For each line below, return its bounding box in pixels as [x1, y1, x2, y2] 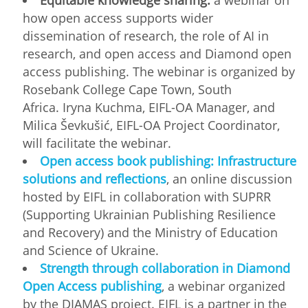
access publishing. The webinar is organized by [23, 63, 295, 80]
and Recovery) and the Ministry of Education [23, 223, 278, 241]
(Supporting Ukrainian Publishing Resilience [23, 206, 276, 223]
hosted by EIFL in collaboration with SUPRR [23, 188, 271, 205]
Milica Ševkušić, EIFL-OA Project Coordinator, [23, 116, 280, 133]
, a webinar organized [162, 277, 285, 294]
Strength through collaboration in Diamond [40, 259, 290, 276]
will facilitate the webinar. [23, 134, 171, 151]
